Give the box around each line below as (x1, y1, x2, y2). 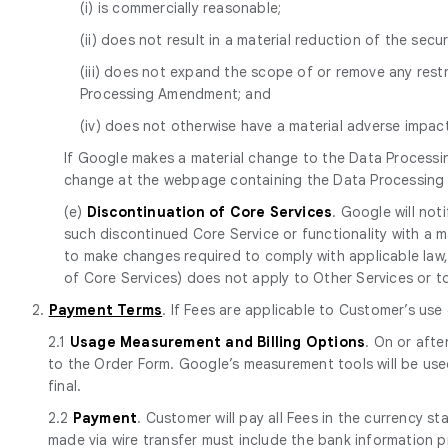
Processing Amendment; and (80, 84, 271, 103)
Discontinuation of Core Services (86, 202, 333, 221)
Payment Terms (48, 300, 163, 319)
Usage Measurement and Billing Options (69, 332, 366, 351)
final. (48, 376, 82, 395)
